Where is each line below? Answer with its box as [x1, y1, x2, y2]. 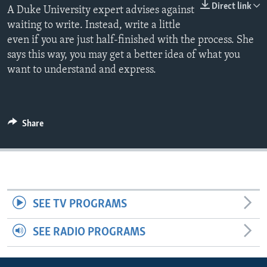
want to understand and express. [7, 64, 156, 76]
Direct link [212, 2, 252, 12]
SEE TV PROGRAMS [32, 198, 127, 211]
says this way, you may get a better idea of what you [7, 49, 240, 61]
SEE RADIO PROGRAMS [32, 226, 145, 239]
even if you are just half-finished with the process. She [7, 35, 254, 46]
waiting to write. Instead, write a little [7, 20, 181, 32]
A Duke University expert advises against [7, 5, 194, 17]
